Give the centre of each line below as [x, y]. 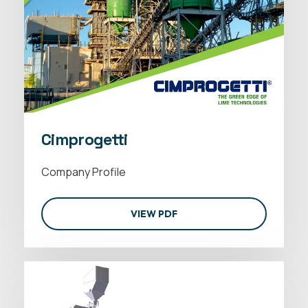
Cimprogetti [85, 140]
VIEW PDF [154, 214]
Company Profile [84, 172]
